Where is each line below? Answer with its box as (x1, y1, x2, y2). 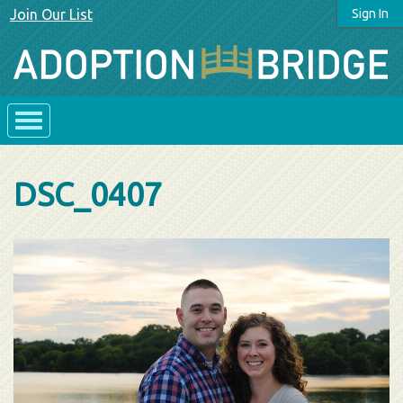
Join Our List (10, 6, 93, 22)
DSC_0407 (13, 175, 162, 212)
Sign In (352, 6, 389, 21)
